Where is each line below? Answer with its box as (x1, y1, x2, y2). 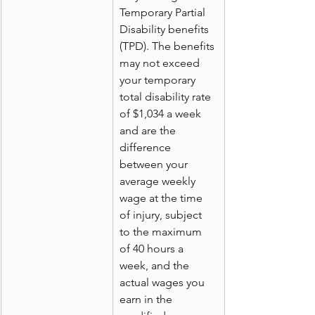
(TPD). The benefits (120, 39, 217, 53)
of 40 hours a (120, 242, 186, 256)
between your (120, 157, 191, 172)
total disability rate (120, 90, 214, 104)
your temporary (120, 73, 198, 87)
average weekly (120, 174, 198, 188)
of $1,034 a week (120, 107, 204, 121)
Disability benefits (120, 22, 212, 37)
